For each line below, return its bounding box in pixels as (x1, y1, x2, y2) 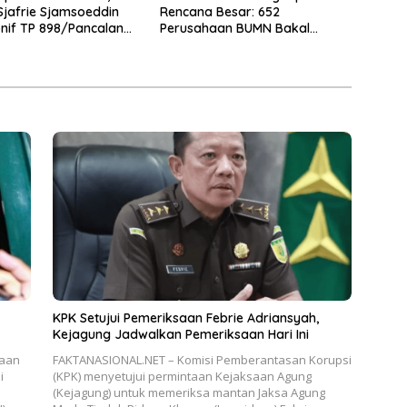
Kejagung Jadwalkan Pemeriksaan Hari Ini (52, 325, 309, 342)
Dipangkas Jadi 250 (159, 36, 282, 54)
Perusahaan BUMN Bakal (159, 20, 310, 37)
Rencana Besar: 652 (159, 4, 280, 21)
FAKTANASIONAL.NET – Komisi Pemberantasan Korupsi (52, 351, 352, 368)
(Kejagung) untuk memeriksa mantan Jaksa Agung (52, 383, 325, 401)
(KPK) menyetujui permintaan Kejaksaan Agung (52, 367, 312, 384)
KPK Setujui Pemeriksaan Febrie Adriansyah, (52, 309, 319, 326)
